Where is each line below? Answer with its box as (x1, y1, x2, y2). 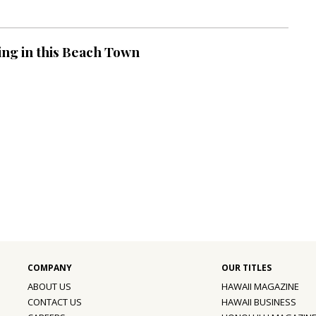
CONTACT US (28, 296, 82, 309)
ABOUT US (28, 280, 71, 293)
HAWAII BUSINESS (221, 296, 296, 309)
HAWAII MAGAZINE (221, 280, 299, 293)
